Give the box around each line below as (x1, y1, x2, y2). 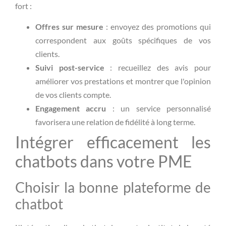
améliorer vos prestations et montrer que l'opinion (35, 76, 211, 86)
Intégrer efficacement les (15, 132, 211, 152)
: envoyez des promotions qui (103, 22, 211, 32)
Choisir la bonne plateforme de (15, 179, 211, 196)
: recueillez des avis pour (104, 63, 211, 73)
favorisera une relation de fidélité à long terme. (35, 117, 195, 127)
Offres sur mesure (35, 22, 103, 32)
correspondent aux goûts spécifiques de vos (35, 35, 211, 45)
